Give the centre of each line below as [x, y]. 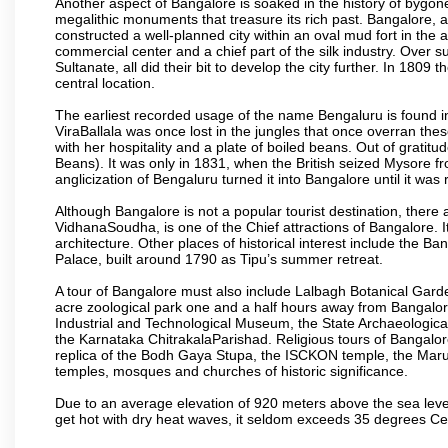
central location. [105, 82]
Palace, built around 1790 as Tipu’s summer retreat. [219, 258]
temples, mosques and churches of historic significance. [231, 370]
